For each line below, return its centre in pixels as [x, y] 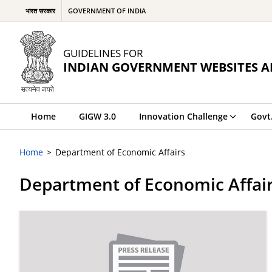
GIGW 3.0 [97, 116]
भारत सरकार [40, 11]
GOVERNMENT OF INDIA [107, 11]
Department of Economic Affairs [120, 152]
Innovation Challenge [183, 116]
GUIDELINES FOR [103, 53]
